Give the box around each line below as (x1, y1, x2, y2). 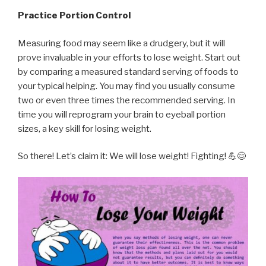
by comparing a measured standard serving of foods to (18, 66, 239, 77)
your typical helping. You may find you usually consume (18, 80, 235, 91)
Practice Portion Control (18, 10, 131, 21)
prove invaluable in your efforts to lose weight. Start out (18, 52, 240, 63)
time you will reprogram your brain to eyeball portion (18, 109, 226, 120)
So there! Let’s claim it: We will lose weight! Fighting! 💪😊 (18, 151, 246, 161)
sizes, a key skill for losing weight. (18, 123, 151, 134)
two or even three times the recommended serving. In (18, 94, 235, 106)
